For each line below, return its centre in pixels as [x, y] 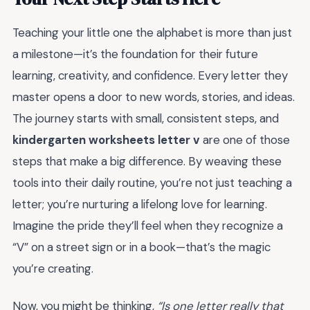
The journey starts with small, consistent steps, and [146, 118]
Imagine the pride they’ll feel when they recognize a [148, 225]
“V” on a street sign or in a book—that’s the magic [142, 247]
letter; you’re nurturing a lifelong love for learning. [140, 204]
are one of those [245, 139]
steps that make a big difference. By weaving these [147, 161]
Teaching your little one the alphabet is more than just [152, 32]
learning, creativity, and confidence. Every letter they [150, 75]
